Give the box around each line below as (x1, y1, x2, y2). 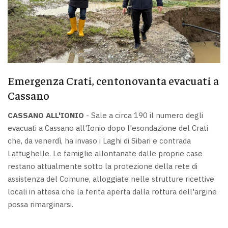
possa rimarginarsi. (8, 199, 75, 210)
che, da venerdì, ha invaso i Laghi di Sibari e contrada (8, 136, 191, 146)
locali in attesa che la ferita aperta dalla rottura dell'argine (8, 187, 217, 197)
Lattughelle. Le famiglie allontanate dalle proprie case (8, 149, 203, 159)
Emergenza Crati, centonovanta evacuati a (8, 73, 219, 88)
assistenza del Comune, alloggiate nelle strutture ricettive (8, 174, 214, 184)
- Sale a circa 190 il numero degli (84, 110, 203, 121)
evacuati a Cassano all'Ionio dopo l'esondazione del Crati (8, 123, 208, 133)
